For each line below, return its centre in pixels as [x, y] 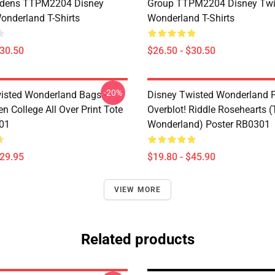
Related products [137, 239]
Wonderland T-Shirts [191, 18]
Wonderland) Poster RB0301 [209, 124]
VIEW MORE [137, 190]
